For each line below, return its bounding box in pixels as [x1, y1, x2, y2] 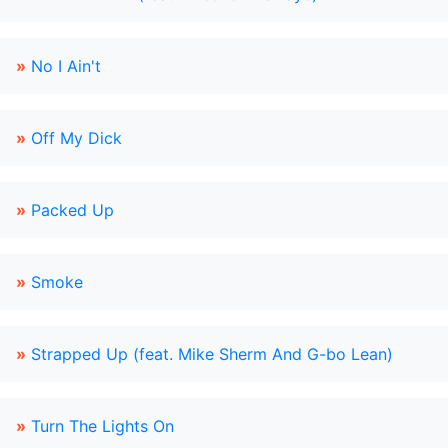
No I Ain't [31, 56, 101, 76]
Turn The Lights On [31, 416, 174, 436]
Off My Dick [31, 128, 122, 148]
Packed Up [31, 200, 114, 220]
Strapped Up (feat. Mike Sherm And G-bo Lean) [31, 344, 393, 364]
